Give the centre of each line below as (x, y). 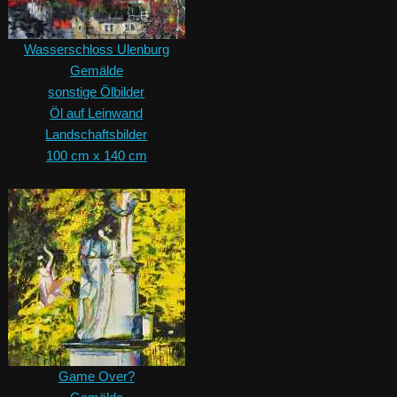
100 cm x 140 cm (96, 156)
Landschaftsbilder (97, 135)
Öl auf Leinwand (97, 113)
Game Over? (96, 377)
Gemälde (96, 71)
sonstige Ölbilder (97, 92)
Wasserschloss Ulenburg (96, 50)
